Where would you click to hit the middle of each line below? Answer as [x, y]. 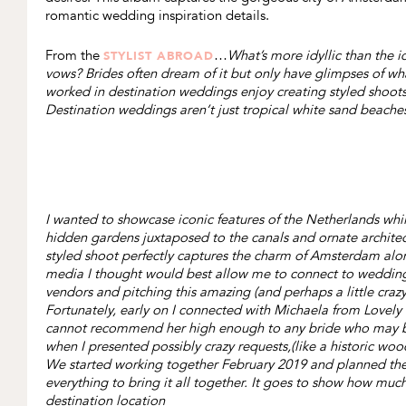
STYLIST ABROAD [159, 55]
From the [74, 55]
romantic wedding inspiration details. [157, 15]
